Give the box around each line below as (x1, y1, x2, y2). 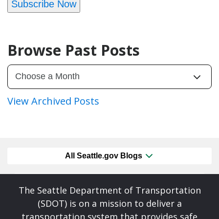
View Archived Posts (7, 94, 99, 108)
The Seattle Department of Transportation (18, 184, 201, 197)
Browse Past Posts (7, 40, 140, 60)
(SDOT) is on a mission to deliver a (37, 197, 182, 210)
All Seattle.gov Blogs (65, 152, 144, 160)
